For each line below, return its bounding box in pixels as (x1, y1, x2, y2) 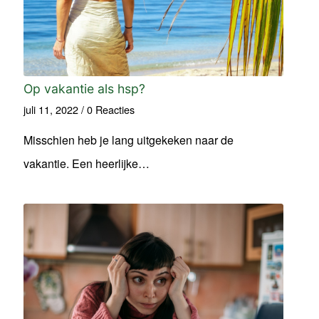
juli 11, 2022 (23, 101, 79, 117)
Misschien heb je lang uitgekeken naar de (23, 131, 234, 148)
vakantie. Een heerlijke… (23, 155, 150, 172)
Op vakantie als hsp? (23, 80, 146, 96)
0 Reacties (87, 101, 135, 117)
